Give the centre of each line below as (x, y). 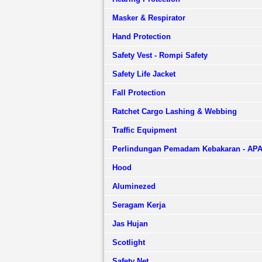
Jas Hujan (130, 224)
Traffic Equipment (144, 130)
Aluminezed (134, 186)
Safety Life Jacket (144, 74)
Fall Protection (139, 93)
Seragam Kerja (139, 205)
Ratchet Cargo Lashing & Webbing (174, 111)
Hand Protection (141, 37)
